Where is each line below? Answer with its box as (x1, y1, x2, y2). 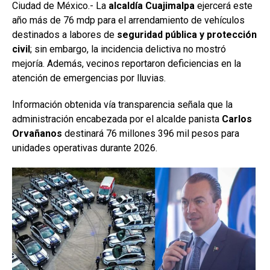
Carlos (222, 113, 252, 125)
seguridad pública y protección (115, 28, 257, 40)
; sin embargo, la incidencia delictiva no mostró (30, 43, 226, 55)
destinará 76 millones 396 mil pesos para (62, 127, 239, 139)
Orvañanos (12, 127, 62, 139)
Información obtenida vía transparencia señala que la (12, 98, 233, 110)
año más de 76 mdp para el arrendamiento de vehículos (12, 14, 245, 26)
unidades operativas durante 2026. (12, 142, 157, 154)
